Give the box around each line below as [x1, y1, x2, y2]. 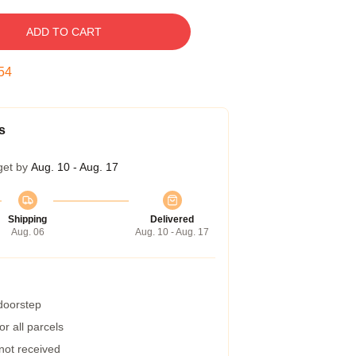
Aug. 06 [10, 226, 44, 238]
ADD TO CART [25, 25, 102, 38]
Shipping [8, 214, 47, 225]
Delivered [150, 214, 194, 225]
